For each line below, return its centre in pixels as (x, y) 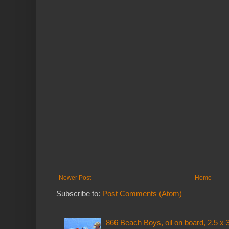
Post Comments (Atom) (142, 193)
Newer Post (75, 178)
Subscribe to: (79, 193)
